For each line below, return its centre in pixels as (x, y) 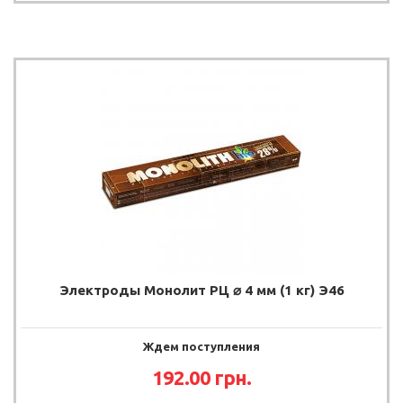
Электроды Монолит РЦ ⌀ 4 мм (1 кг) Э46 (201, 290)
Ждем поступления (201, 346)
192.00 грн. (201, 377)
